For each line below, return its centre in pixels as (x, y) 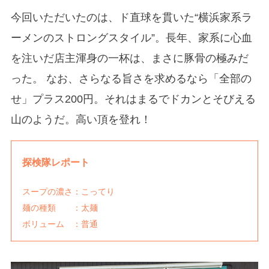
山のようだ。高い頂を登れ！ (81, 119)
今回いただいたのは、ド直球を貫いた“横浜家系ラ (131, 17)
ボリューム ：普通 (60, 224)
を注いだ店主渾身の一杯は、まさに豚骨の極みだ (129, 58)
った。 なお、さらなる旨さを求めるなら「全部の (131, 78)
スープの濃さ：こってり (81, 192)
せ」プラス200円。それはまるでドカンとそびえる (133, 99)
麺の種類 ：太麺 (68, 208)
